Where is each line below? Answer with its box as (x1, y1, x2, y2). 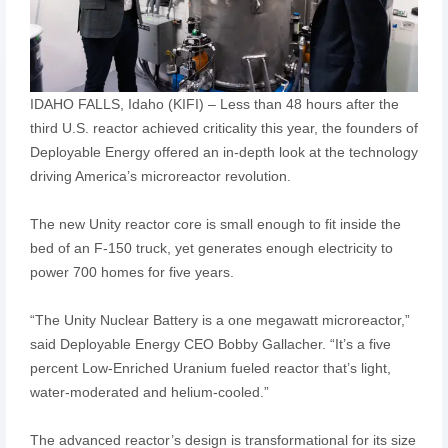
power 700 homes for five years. (29, 263, 234, 280)
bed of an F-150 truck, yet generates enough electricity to (29, 239, 393, 256)
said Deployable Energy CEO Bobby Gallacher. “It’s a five (29, 335, 391, 352)
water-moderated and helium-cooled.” (29, 383, 269, 400)
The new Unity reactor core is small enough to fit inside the (29, 215, 401, 232)
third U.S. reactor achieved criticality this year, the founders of (29, 119, 418, 136)
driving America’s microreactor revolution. (29, 167, 291, 184)
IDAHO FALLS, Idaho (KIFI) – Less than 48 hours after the (29, 95, 399, 112)
